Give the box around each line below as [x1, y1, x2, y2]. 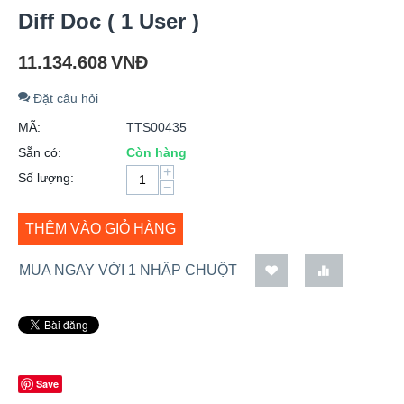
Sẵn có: [18, 144, 61, 160]
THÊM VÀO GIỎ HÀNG [25, 220, 176, 236]
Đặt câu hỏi [30, 90, 98, 106]
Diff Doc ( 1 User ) [18, 8, 199, 33]
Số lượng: [18, 170, 74, 185]
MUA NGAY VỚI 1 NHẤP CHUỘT [19, 262, 237, 278]
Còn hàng [126, 144, 187, 160]
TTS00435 [126, 119, 187, 134]
